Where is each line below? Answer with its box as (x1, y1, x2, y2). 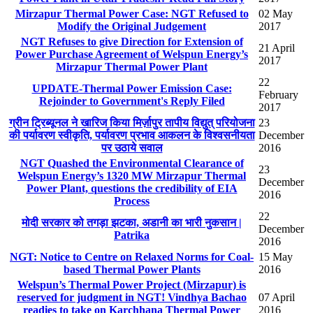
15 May (259, 251, 293, 263)
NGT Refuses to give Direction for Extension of (20, 36, 243, 48)
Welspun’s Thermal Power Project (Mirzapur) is (17, 279, 246, 291)
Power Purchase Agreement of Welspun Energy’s (15, 48, 248, 61)
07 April (259, 291, 295, 304)
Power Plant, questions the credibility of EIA (26, 182, 238, 195)
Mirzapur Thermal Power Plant (56, 61, 208, 73)
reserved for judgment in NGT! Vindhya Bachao (17, 291, 247, 304)
